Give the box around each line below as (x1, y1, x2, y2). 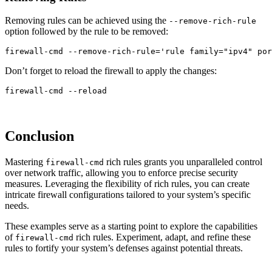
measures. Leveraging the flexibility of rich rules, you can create (5, 178, 250, 189)
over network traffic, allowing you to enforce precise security (5, 168, 238, 178)
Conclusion (5, 128, 74, 144)
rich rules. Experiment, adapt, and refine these (73, 232, 251, 243)
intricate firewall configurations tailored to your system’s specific (5, 189, 251, 200)
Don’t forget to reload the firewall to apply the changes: (5, 66, 217, 76)
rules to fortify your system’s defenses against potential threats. (5, 243, 243, 254)
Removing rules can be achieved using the (5, 15, 169, 26)
